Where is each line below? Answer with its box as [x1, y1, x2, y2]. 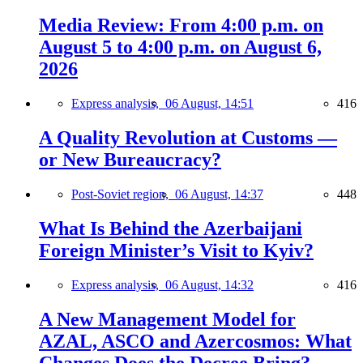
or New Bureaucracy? [39, 149, 221, 170]
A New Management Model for [39, 308, 296, 330]
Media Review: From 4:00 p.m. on [39, 15, 323, 36]
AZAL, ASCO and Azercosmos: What [39, 330, 352, 352]
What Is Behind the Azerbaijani [39, 217, 302, 239]
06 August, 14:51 [165, 96, 254, 111]
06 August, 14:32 [165, 277, 254, 292]
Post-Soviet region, [71, 186, 175, 201]
